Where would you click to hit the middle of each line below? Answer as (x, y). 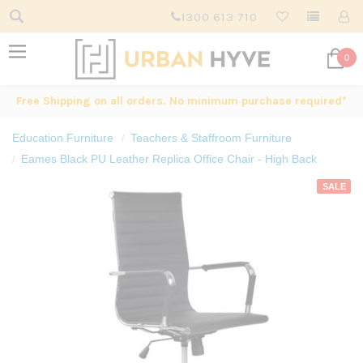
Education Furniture (63, 138)
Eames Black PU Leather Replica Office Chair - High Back (169, 159)
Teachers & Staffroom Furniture (211, 138)
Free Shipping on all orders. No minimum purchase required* (181, 101)
